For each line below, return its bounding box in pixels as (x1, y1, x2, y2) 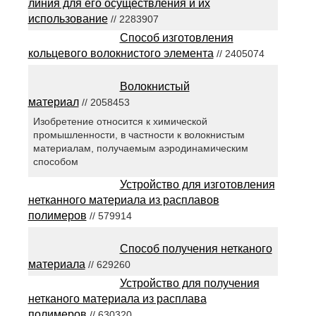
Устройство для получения (119, 277, 260, 290)
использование (28, 13, 108, 25)
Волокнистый (119, 80, 190, 93)
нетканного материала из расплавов (28, 194, 219, 207)
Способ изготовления (119, 32, 233, 44)
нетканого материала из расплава (28, 293, 207, 305)
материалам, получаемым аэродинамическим (32, 142, 248, 154)
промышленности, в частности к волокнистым (32, 129, 245, 141)
